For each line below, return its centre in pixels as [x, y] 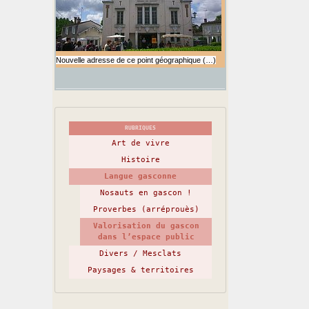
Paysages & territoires [140, 270]
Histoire [140, 160]
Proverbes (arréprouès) [146, 209]
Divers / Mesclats [140, 253]
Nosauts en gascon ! [146, 193]
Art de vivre [140, 143]
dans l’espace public [146, 237]
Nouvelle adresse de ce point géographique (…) [136, 60]
